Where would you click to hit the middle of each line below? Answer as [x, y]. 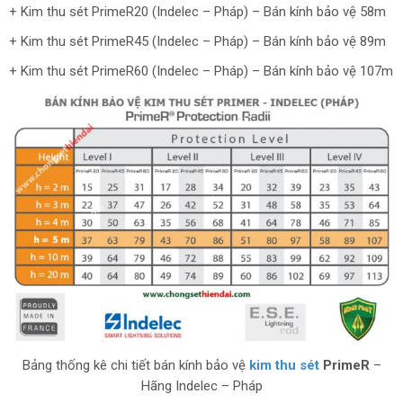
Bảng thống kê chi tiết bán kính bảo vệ [134, 366]
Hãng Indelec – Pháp [201, 386]
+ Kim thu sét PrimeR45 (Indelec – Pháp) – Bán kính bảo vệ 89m [197, 42]
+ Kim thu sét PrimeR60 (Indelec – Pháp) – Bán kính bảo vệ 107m [201, 72]
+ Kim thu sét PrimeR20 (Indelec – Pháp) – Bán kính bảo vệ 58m [197, 12]
